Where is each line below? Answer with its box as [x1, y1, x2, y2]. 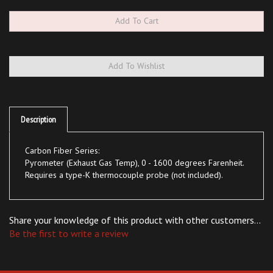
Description [21, 101, 56, 112]
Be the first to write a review [9, 214, 129, 226]
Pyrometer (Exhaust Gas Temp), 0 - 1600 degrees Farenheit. [25, 144, 244, 155]
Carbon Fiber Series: [25, 132, 99, 143]
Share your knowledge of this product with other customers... [9, 200, 260, 213]
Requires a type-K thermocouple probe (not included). [25, 156, 223, 167]
